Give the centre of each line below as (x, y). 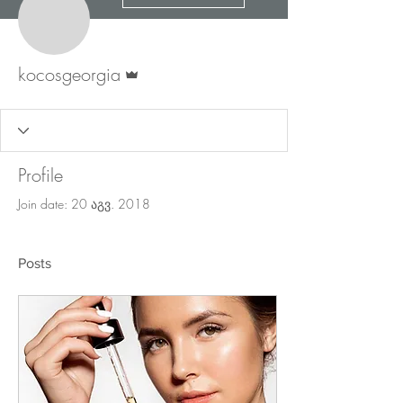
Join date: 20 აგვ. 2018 (84, 204)
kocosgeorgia (69, 74)
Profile (40, 175)
